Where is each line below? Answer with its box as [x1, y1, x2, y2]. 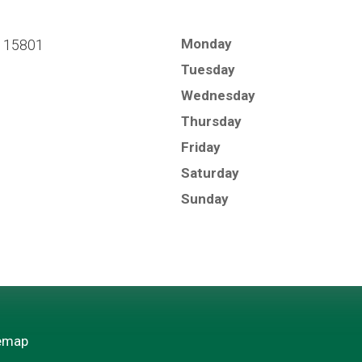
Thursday [181, 113, 242, 130]
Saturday [181, 165, 239, 182]
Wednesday [181, 87, 255, 104]
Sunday [181, 191, 229, 208]
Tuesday [181, 61, 235, 78]
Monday [181, 36, 232, 53]
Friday [181, 139, 221, 156]
